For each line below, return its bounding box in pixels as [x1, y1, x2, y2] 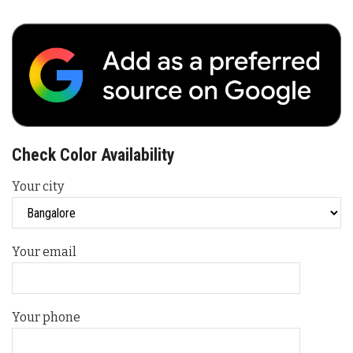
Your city [12, 179, 64, 195]
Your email [12, 244, 76, 260]
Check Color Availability [12, 145, 175, 165]
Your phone [12, 310, 80, 325]
